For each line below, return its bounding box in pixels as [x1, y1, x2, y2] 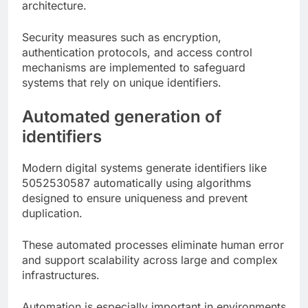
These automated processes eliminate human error [22, 238, 284, 252]
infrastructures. [22, 268, 100, 283]
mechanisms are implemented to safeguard [22, 60, 245, 75]
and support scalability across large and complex [22, 253, 278, 267]
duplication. [22, 206, 82, 221]
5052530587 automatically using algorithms [22, 176, 251, 190]
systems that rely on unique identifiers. [22, 76, 221, 90]
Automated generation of [22, 107, 221, 127]
